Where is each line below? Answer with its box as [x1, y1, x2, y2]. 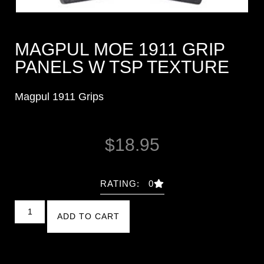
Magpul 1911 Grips [15, 90, 104, 103]
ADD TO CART [57, 212, 120, 222]
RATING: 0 [100, 179, 154, 189]
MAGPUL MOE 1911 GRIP [15, 39, 225, 59]
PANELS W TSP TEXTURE [15, 57, 229, 77]
